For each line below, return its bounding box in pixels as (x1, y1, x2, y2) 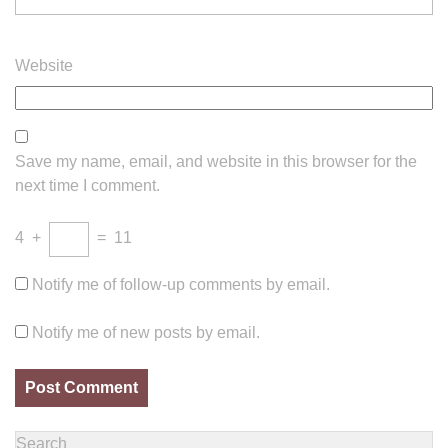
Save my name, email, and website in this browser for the (15, 153, 417, 170)
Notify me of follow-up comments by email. (32, 276, 330, 293)
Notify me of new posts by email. (32, 324, 260, 341)
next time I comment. (15, 177, 160, 194)
